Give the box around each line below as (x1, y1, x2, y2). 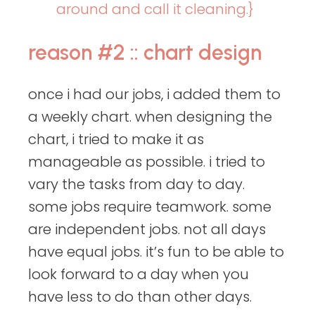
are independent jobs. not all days (28, 219, 266, 240)
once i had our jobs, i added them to (28, 84, 281, 105)
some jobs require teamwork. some (28, 197, 271, 217)
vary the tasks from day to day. (28, 174, 245, 195)
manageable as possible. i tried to (28, 152, 265, 172)
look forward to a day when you (28, 264, 249, 285)
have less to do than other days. (28, 287, 252, 307)
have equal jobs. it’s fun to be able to (28, 242, 284, 262)
